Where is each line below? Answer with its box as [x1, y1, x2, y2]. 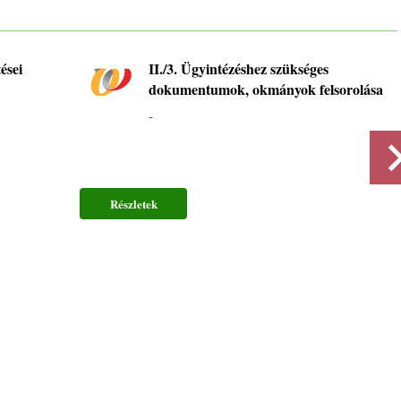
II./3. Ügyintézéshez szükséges [149, 58, 328, 80]
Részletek [109, 195, 158, 213]
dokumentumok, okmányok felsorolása [149, 79, 383, 100]
